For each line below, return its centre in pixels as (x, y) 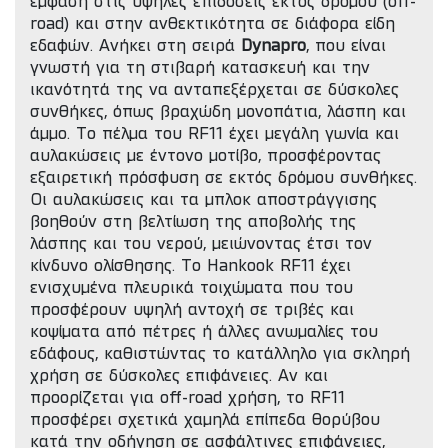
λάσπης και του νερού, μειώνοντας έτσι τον (201, 245)
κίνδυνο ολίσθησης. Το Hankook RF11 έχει (190, 267)
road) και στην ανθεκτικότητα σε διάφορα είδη (212, 25)
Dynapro (273, 47)
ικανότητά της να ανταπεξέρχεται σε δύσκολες (214, 91)
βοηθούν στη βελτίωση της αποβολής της (193, 223)
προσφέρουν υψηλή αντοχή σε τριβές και (192, 311)
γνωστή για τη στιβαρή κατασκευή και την (200, 69)
